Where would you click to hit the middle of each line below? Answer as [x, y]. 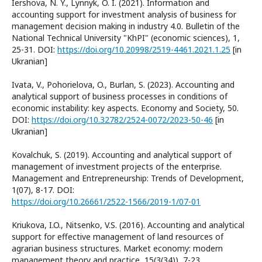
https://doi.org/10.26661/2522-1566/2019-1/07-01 [106, 201]
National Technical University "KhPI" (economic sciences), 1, [126, 37]
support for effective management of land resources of [118, 236]
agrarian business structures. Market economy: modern [117, 248]
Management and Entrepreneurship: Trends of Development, [128, 178]
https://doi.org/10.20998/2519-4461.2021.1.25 [144, 49]
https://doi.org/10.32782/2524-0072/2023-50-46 [122, 119]
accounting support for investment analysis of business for [124, 14]
